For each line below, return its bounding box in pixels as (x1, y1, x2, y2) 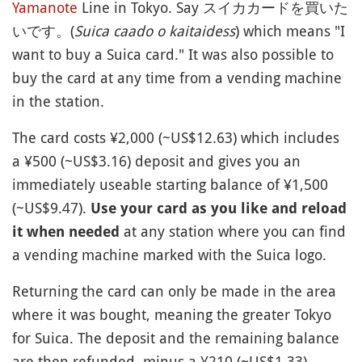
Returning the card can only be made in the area (12, 280, 336, 301)
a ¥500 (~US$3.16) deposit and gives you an (12, 150, 301, 170)
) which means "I (235, 20, 345, 40)
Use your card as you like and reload (90, 199, 347, 217)
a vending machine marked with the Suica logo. (12, 244, 326, 264)
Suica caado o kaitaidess (74, 20, 235, 40)
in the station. (12, 90, 104, 111)
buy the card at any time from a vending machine (12, 67, 342, 87)
